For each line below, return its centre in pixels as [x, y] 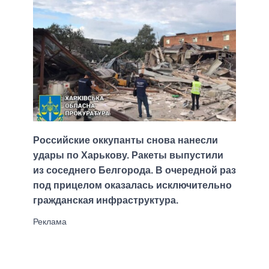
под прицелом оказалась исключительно [132, 186]
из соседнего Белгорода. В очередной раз [134, 171]
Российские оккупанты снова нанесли [125, 141]
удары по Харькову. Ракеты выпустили [128, 156]
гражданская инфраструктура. [106, 201]
